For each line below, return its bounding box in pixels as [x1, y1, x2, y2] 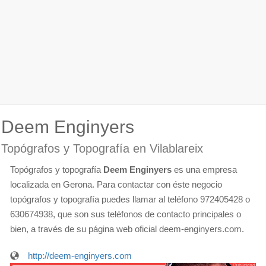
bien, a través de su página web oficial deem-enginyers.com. [10, 224, 244, 234]
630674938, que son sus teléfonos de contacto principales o [10, 209, 241, 219]
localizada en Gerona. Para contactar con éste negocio [10, 179, 222, 189]
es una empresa [172, 164, 237, 175]
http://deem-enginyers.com [28, 251, 132, 261]
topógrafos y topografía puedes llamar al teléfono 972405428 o [10, 194, 250, 204]
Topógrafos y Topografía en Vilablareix [1, 142, 203, 155]
